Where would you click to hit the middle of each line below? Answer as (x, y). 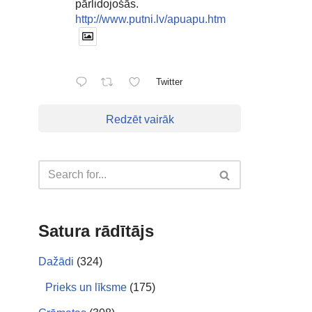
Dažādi (56, 262)
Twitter (169, 81)
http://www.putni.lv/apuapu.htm (150, 19)
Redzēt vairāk (140, 119)
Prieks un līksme (86, 287)
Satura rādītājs (96, 231)
